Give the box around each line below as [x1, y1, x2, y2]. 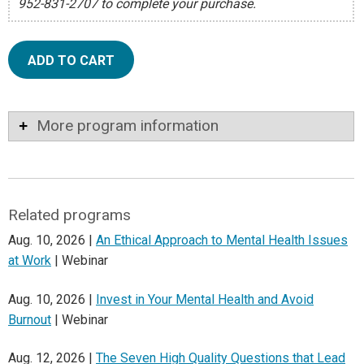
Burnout [8, 311, 51, 327]
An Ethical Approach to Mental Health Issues [96, 232, 348, 249]
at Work [8, 253, 51, 269]
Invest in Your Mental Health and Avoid [96, 291, 314, 307]
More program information [37, 115, 219, 135]
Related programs [7, 206, 131, 225]
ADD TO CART [28, 52, 115, 68]
